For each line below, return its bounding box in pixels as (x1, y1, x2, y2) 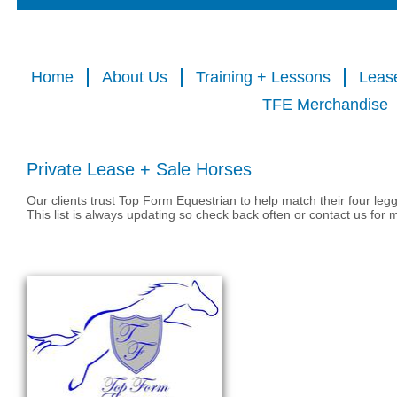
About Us (102, 68, 167, 86)
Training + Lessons (196, 68, 331, 86)
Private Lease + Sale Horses (27, 160, 252, 179)
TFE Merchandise (261, 96, 388, 113)
